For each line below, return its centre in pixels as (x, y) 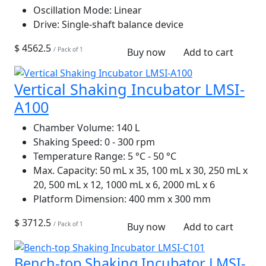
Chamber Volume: (74, 127)
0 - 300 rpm (129, 142)
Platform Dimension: (80, 199)
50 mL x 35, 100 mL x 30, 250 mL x (172, 170)
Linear (127, 10)
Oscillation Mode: (72, 10)
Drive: (46, 25)
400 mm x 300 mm (169, 199)
